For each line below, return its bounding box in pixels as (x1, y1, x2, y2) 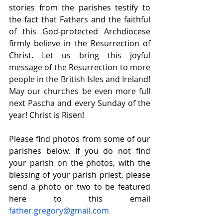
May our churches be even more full (9, 86, 150, 97)
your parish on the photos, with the (9, 157, 150, 168)
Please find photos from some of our (9, 133, 150, 144)
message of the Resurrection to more (9, 62, 150, 73)
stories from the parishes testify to (9, 2, 150, 13)
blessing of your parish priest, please (9, 169, 150, 180)
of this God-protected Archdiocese (9, 26, 150, 37)
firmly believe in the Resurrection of (9, 38, 150, 49)
